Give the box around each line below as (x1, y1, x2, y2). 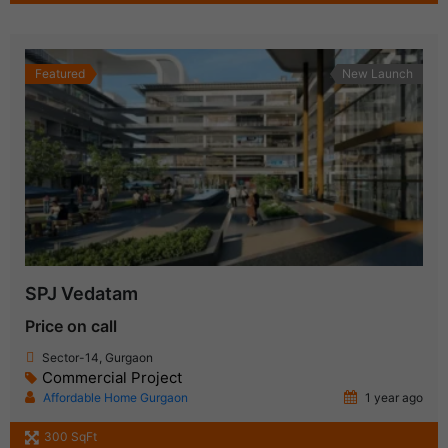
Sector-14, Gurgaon (42, 349, 153, 365)
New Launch (342, 65, 413, 81)
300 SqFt (44, 428, 97, 444)
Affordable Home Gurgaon (43, 389, 188, 405)
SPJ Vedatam (25, 282, 138, 304)
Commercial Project (42, 367, 182, 387)
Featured (35, 65, 85, 81)
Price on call (25, 315, 117, 336)
